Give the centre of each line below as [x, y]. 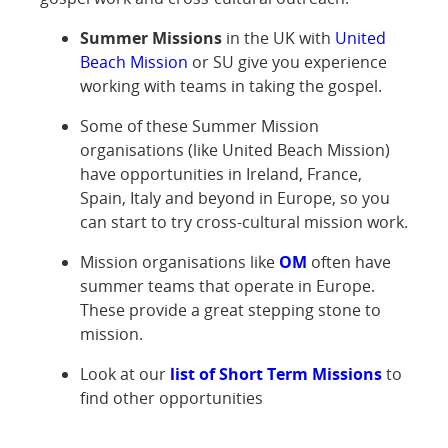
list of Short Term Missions [276, 373]
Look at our [125, 373]
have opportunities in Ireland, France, [221, 173]
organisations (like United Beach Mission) [235, 149]
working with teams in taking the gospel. [231, 85]
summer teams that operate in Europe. [227, 285]
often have [349, 261]
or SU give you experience [287, 61]
